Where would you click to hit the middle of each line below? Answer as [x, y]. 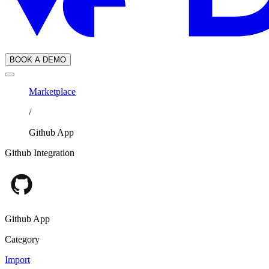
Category [22, 240]
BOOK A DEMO [38, 60]
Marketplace [52, 92]
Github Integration [40, 153]
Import [17, 260]
